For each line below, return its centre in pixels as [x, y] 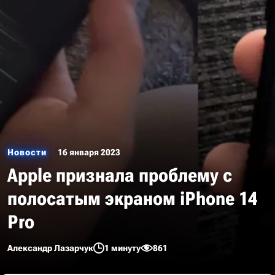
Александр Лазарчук [50, 248]
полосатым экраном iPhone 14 [132, 199]
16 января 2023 [89, 152]
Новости [27, 152]
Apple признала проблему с [120, 175]
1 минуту [122, 248]
